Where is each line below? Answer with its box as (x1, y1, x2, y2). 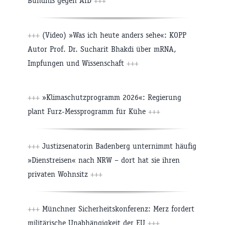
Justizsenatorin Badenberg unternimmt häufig (40, 141, 196, 151)
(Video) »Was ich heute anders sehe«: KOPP (40, 30, 186, 40)
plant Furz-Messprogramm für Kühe (28, 106, 148, 117)
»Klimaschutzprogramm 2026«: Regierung (40, 92, 181, 102)
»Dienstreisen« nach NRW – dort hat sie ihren (28, 155, 180, 165)
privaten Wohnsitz (28, 169, 90, 179)
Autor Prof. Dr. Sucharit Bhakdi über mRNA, (28, 44, 176, 54)
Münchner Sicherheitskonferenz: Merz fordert (40, 204, 194, 214)
